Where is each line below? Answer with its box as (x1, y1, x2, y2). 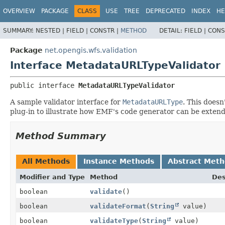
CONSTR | (90, 27, 121, 34)
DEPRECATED (146, 8, 185, 15)
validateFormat (90, 202, 146, 210)
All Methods (22, 157, 70, 165)
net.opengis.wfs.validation (45, 46, 137, 54)
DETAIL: (159, 27, 184, 34)
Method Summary (16, 130, 106, 141)
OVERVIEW (3, 8, 35, 15)
